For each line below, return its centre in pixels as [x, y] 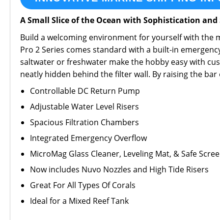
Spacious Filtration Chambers [84, 122]
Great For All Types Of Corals [83, 185]
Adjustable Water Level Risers [84, 107]
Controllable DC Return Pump [85, 91]
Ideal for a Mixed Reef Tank [79, 201]
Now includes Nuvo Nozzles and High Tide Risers [119, 169]
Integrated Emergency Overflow [88, 138]
